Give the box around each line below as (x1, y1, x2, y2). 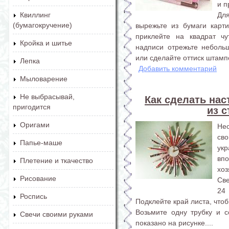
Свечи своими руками (20, 210, 93, 218)
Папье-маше (20, 139, 62, 147)
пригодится (13, 103, 51, 111)
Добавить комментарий (139, 64, 217, 73)
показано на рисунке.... (135, 218, 213, 227)
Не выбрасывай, (20, 93, 75, 101)
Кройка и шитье (20, 39, 72, 47)
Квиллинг (20, 11, 51, 19)
